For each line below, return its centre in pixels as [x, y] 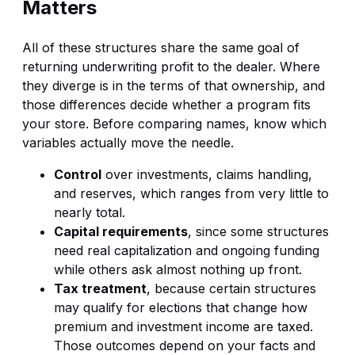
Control [78, 174]
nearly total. [90, 212]
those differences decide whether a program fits [166, 104]
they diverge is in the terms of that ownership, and [174, 85]
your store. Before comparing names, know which [174, 123]
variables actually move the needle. [128, 142]
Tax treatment [100, 288]
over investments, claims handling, [207, 174]
